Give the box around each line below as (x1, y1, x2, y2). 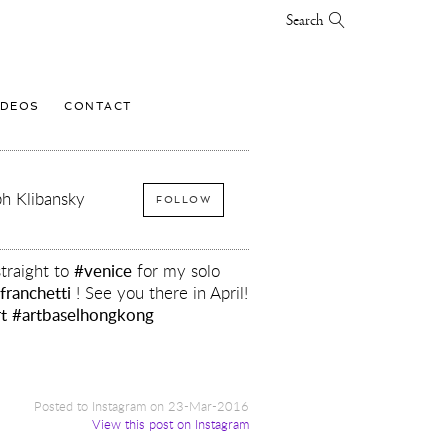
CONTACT (64, 100, 133, 112)
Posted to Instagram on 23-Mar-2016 (33, 397, 249, 415)
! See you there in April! (71, 280, 249, 304)
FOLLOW (156, 194, 212, 206)
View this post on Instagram (91, 415, 249, 433)
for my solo (132, 258, 221, 282)
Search (286, 12, 329, 30)
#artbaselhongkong (12, 302, 155, 326)
